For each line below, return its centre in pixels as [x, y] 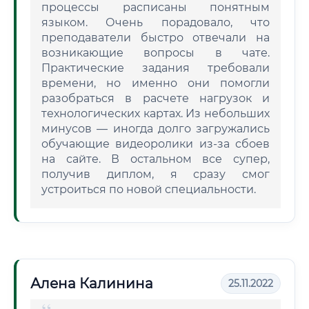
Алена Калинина [92, 283]
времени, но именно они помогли [156, 83]
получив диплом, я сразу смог [156, 174]
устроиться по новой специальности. [149, 189]
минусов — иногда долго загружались [156, 129]
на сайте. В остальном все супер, [156, 159]
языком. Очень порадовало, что [156, 22]
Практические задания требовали [156, 68]
